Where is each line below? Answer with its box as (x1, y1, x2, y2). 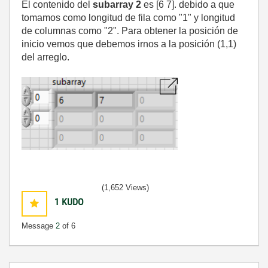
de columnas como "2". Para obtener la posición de (22, 25, 238, 36)
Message (22, 221, 56, 230)
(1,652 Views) (102, 182, 149, 192)
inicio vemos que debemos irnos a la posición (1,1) (22, 38, 236, 49)
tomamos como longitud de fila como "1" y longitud (22, 12, 235, 23)
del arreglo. (22, 51, 69, 62)
